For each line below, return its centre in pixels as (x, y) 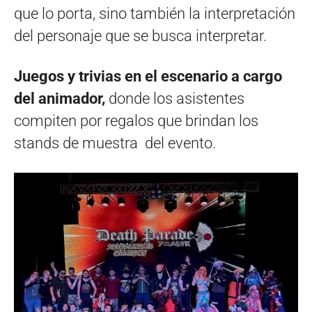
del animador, (60, 98)
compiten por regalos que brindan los (136, 120)
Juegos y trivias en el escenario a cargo (148, 76)
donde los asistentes (175, 98)
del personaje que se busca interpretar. (140, 36)
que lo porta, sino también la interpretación (155, 13)
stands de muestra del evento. (115, 143)
